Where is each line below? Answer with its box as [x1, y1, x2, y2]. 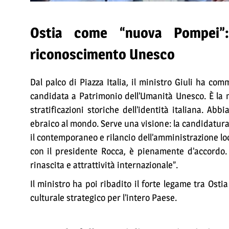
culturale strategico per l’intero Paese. [30, 192, 177, 204]
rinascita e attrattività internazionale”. [30, 159, 178, 171]
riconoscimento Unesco [30, 45, 178, 63]
